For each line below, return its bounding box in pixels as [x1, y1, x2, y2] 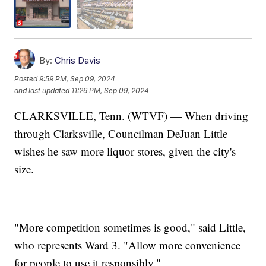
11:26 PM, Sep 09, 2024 [71, 86, 150, 96]
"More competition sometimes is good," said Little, [14, 219, 246, 235]
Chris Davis [55, 54, 101, 66]
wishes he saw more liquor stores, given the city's [14, 143, 236, 159]
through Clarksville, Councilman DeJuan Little [14, 125, 228, 141]
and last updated [14, 86, 70, 96]
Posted [14, 74, 40, 84]
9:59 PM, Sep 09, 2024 [39, 74, 116, 84]
